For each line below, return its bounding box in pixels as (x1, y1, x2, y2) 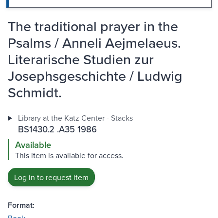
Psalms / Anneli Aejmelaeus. (8, 33, 181, 53)
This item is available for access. (15, 150, 124, 161)
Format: (8, 200, 35, 211)
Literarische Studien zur (8, 49, 154, 70)
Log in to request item (14, 172, 89, 183)
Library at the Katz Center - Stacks (18, 112, 133, 124)
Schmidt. (8, 82, 62, 103)
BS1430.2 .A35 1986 (18, 123, 97, 136)
